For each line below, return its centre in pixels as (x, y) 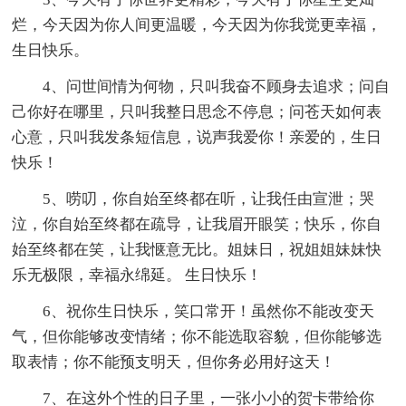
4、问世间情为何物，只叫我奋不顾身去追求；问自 (217, 87)
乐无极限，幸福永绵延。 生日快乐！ (137, 275)
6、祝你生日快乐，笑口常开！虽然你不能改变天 (209, 312)
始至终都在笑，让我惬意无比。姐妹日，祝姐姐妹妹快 (197, 250)
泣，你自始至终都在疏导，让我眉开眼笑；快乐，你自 (197, 225)
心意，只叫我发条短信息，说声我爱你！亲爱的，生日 (197, 138)
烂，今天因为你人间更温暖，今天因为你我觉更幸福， (197, 25)
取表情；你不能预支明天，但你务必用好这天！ (174, 362)
